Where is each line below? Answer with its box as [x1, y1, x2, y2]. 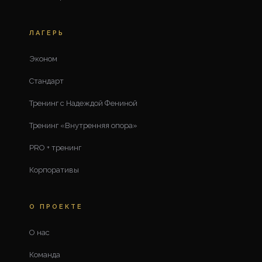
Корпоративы [29, 165, 79, 174]
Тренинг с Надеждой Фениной [29, 98, 137, 108]
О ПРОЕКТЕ [29, 202, 83, 211]
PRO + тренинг [29, 143, 81, 152]
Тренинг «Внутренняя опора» [29, 120, 137, 130]
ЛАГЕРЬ [29, 29, 64, 37]
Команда [29, 250, 60, 259]
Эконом [29, 54, 57, 63]
